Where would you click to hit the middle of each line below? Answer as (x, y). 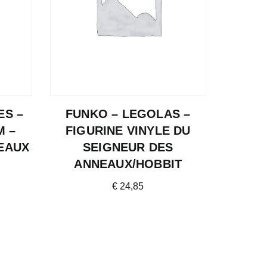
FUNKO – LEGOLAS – (128, 114)
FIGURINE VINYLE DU (128, 131)
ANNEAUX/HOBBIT (128, 164)
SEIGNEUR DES (128, 147)
